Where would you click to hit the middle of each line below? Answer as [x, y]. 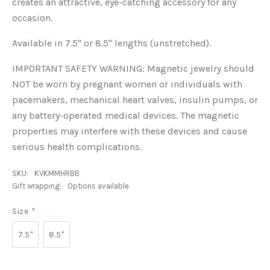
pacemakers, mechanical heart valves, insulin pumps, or [135, 100]
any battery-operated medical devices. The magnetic [126, 115]
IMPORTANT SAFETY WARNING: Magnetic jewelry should [133, 68]
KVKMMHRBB [57, 173]
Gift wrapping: [37, 186]
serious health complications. [77, 147]
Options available [98, 186]
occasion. [35, 18]
